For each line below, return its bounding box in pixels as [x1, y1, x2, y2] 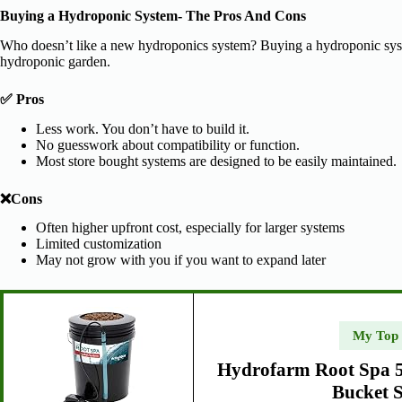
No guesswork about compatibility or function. [36, 136, 300, 153]
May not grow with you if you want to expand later [36, 252, 326, 268]
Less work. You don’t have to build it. [36, 120, 249, 136]
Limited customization [36, 236, 162, 252]
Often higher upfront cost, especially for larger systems [36, 220, 345, 236]
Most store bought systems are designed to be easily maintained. [36, 153, 397, 169]
